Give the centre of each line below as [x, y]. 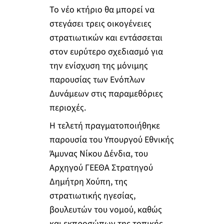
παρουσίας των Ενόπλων [97, 80]
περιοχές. [67, 108]
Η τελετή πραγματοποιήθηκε [104, 125]
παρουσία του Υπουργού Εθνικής [111, 139]
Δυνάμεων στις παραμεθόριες [106, 94]
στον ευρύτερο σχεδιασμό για [106, 52]
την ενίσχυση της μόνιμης [98, 66]
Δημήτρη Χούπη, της [88, 181]
